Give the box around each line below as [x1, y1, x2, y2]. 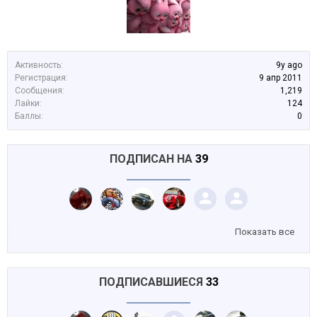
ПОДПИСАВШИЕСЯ [98, 275, 203, 289]
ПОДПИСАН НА [109, 152, 192, 166]
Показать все [235, 226, 294, 237]
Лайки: [15, 98, 42, 108]
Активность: [15, 60, 63, 70]
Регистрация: [15, 73, 68, 83]
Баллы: [15, 111, 43, 121]
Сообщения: [15, 86, 64, 96]
